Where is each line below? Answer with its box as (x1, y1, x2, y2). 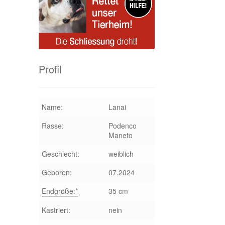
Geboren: (41, 167, 72, 177)
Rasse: (41, 120, 64, 131)
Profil (38, 62, 61, 77)
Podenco (108, 120, 137, 131)
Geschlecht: (41, 148, 79, 159)
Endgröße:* (41, 185, 78, 196)
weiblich (108, 148, 134, 159)
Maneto (108, 130, 133, 140)
